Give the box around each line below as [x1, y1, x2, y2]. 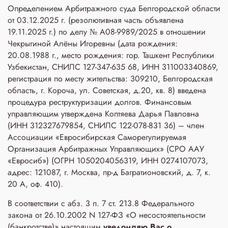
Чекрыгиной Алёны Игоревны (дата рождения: [8, 38, 178, 49]
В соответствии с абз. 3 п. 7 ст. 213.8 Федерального [8, 197, 194, 209]
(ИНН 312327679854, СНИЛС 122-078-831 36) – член [8, 120, 204, 131]
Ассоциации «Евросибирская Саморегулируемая [8, 131, 186, 143]
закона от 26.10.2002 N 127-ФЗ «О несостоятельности [8, 209, 206, 221]
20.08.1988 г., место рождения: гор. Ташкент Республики [8, 49, 214, 61]
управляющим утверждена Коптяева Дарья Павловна [8, 108, 199, 120]
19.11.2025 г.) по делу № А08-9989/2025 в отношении [8, 26, 206, 38]
